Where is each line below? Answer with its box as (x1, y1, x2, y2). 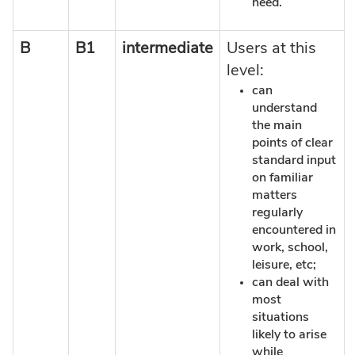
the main (252, 118, 302, 132)
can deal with (252, 275, 329, 288)
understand (252, 101, 317, 114)
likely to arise (252, 327, 326, 341)
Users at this (227, 40, 316, 56)
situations (252, 310, 309, 323)
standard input (252, 153, 336, 166)
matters (252, 188, 297, 201)
